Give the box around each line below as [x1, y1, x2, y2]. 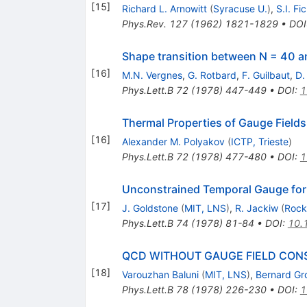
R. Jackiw [234, 202, 278, 214]
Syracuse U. [212, 3, 267, 15]
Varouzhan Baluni [121, 269, 199, 281]
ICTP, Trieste [230, 136, 288, 148]
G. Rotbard [187, 69, 236, 82]
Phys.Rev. [121, 18, 167, 30]
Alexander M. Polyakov [121, 136, 225, 148]
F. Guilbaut [241, 69, 290, 82]
